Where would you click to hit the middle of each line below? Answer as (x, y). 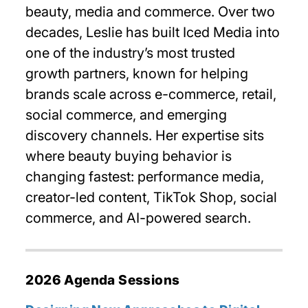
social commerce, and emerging (126, 115)
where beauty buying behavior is (129, 156)
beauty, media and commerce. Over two (151, 12)
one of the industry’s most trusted (131, 53)
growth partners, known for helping (137, 74)
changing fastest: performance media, (145, 177)
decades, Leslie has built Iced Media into (153, 32)
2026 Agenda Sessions (103, 280)
